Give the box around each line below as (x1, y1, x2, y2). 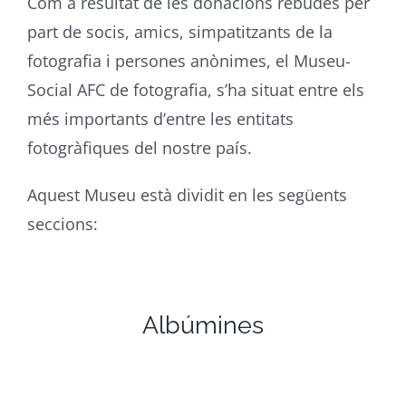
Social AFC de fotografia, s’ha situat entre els (26, 79, 364, 101)
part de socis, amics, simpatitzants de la (26, 21, 333, 43)
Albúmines (142, 310, 264, 339)
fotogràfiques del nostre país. (26, 137, 252, 159)
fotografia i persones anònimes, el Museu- (26, 50, 351, 72)
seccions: (26, 213, 98, 235)
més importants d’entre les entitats (26, 108, 294, 130)
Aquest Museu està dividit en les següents (26, 184, 347, 206)
